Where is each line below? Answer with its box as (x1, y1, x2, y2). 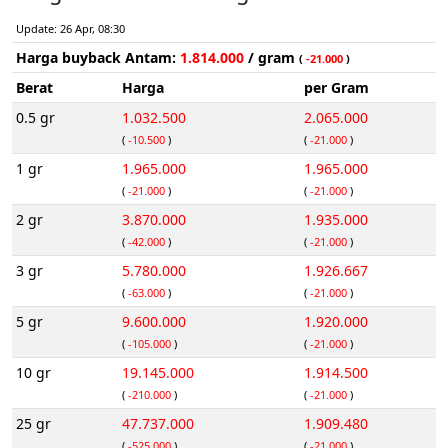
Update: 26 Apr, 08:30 (16, 21, 125, 37)
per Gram (304, 78, 369, 98)
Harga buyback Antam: (16, 48, 180, 68)
